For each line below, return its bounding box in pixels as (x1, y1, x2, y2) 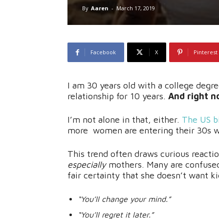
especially (67, 159, 106, 170)
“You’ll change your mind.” (78, 195, 171, 204)
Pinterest (194, 48, 218, 56)
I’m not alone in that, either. (67, 114, 182, 125)
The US (182, 114, 213, 125)
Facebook (90, 48, 116, 56)
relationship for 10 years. (67, 91, 168, 102)
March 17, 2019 (116, 4, 155, 12)
